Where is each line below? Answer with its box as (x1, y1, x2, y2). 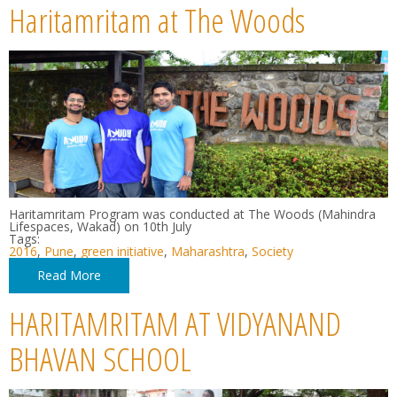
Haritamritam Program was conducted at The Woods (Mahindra (9, 206, 376, 223)
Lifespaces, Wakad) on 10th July (9, 218, 191, 236)
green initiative (81, 243, 164, 261)
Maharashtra (171, 243, 245, 261)
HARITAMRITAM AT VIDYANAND (9, 300, 341, 346)
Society (252, 243, 293, 261)
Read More (37, 267, 101, 284)
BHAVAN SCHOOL (9, 336, 191, 382)
